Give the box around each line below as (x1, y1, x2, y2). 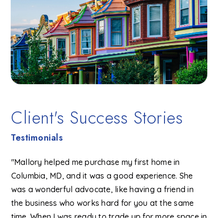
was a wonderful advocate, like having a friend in (11, 184, 194, 194)
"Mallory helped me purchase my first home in (11, 157, 180, 167)
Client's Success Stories (11, 105, 183, 130)
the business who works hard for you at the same (11, 198, 194, 208)
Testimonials (11, 131, 63, 144)
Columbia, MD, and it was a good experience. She (11, 170, 193, 181)
